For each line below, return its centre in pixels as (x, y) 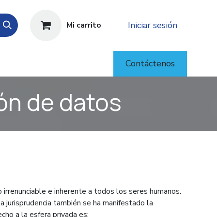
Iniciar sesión (153, 25)
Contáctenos (150, 63)
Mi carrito (84, 25)
